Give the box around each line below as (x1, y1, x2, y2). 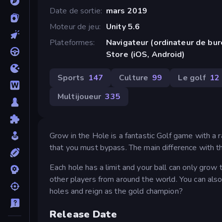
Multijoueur (57, 91, 102, 102)
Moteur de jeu (50, 21, 99, 32)
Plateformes (50, 37, 94, 48)
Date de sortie (50, 5, 101, 16)
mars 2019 (106, 5, 148, 16)
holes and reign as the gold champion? (50, 185, 183, 197)
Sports (57, 72, 84, 83)
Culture (119, 72, 149, 83)
